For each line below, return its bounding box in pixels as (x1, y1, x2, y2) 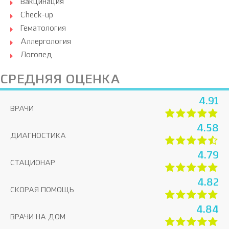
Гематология (20, 25, 66, 33)
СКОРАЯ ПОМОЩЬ (10, 187, 74, 194)
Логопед (20, 52, 52, 59)
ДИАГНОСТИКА (10, 132, 66, 140)
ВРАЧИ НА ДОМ (10, 214, 65, 221)
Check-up (20, 12, 53, 19)
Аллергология (20, 38, 71, 46)
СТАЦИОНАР (10, 159, 55, 167)
